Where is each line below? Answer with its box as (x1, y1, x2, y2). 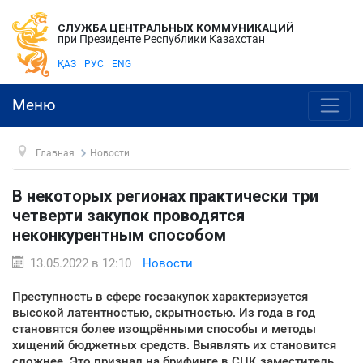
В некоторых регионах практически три (12, 186, 318, 206)
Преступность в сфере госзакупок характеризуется (12, 288, 308, 304)
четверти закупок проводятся (12, 205, 245, 225)
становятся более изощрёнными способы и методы (12, 321, 316, 336)
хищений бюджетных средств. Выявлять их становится (12, 337, 336, 352)
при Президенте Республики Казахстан (58, 32, 265, 45)
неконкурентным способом (12, 224, 226, 245)
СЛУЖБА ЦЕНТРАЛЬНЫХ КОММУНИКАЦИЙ (58, 21, 294, 34)
